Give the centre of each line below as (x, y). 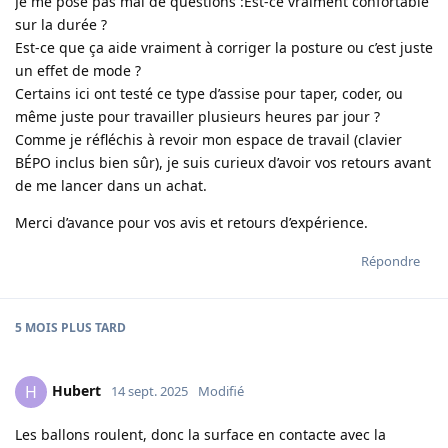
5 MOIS (36, 327)
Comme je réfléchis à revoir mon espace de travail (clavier (208, 139)
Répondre (390, 260)
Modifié (221, 390)
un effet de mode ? (78, 70)
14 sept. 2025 (149, 390)
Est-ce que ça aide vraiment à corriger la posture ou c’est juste (224, 47)
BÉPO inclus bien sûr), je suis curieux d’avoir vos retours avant (223, 162)
